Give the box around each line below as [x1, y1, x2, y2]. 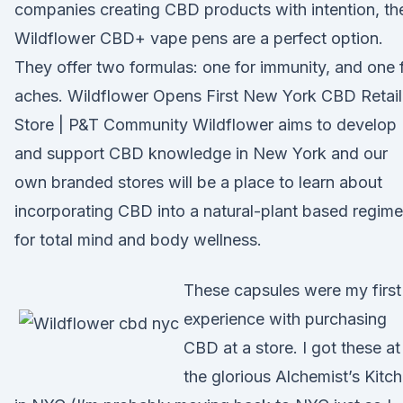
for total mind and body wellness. [14, 230, 262, 249]
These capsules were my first [184, 281, 401, 300]
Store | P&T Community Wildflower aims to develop [14, 115, 397, 134]
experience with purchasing [184, 309, 387, 328]
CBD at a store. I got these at [184, 338, 400, 357]
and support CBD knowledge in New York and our [14, 144, 388, 163]
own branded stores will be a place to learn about [14, 173, 382, 192]
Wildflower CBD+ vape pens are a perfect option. [14, 29, 383, 48]
